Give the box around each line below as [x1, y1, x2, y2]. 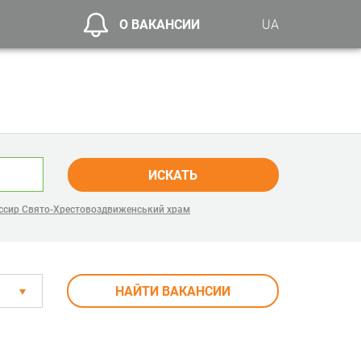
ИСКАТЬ [148, 167, 198, 183]
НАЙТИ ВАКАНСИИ [115, 284, 231, 299]
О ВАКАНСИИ [119, 16, 201, 32]
